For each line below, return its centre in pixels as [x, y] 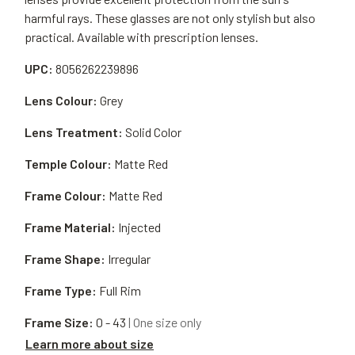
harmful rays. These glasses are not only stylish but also [170, 18]
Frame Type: [61, 290]
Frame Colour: [65, 195]
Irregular [129, 259]
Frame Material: [70, 227]
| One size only [165, 322]
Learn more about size [90, 343]
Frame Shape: [65, 259]
